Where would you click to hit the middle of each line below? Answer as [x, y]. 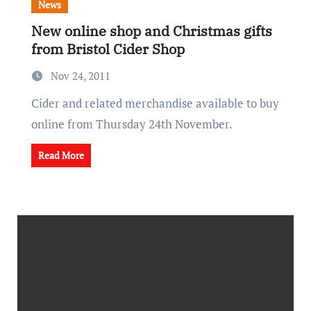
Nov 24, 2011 [80, 76]
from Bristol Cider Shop [108, 49]
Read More [61, 155]
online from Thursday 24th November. [132, 124]
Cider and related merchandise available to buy [35, 103]
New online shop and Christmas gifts [151, 31]
